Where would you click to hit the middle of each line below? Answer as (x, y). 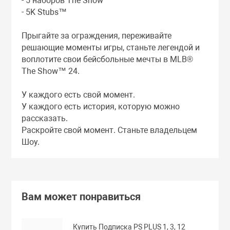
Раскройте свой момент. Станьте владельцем (110, 130)
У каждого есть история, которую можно (101, 106)
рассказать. (45, 118)
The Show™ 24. (51, 71)
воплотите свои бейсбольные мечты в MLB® (108, 59)
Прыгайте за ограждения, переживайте (97, 35)
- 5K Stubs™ (44, 12)
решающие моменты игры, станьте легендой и (111, 47)
